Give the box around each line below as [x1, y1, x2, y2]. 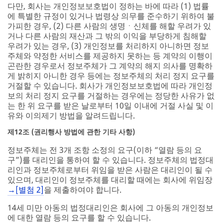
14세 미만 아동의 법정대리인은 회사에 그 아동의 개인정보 [7, 202, 214, 213]
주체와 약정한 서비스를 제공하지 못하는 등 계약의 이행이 [7, 50, 213, 61]
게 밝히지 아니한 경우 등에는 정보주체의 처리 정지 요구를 [7, 70, 215, 81]
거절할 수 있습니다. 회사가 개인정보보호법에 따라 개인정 [7, 80, 213, 91]
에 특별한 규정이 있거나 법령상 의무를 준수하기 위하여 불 [7, 10, 215, 21]
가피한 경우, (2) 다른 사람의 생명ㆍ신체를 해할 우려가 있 [7, 20, 211, 31]
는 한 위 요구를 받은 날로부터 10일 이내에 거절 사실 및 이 [7, 100, 214, 111]
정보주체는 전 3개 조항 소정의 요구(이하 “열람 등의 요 [7, 144, 202, 155]
